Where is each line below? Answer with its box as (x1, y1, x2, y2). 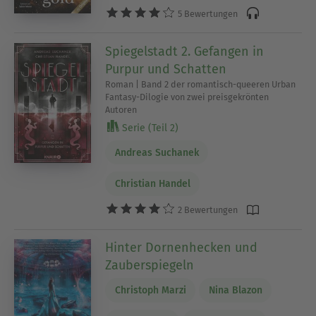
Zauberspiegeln (105, 257, 195, 274)
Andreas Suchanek (114, 146, 199, 159)
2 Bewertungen (176, 204, 238, 215)
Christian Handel (114, 178, 190, 190)
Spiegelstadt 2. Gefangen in (105, 43, 265, 59)
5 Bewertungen (176, 8, 238, 19)
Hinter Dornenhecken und (105, 240, 258, 256)
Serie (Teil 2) (119, 121, 179, 134)
